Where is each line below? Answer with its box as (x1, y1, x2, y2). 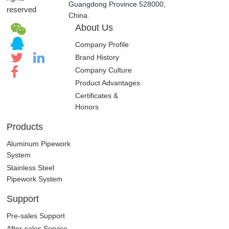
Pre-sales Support (7, 211, 65, 220)
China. (68, 11, 89, 19)
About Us (75, 22, 113, 33)
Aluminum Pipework (7, 139, 71, 148)
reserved (7, 5, 37, 14)
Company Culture (75, 65, 132, 74)
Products (7, 121, 43, 132)
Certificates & (75, 91, 119, 100)
